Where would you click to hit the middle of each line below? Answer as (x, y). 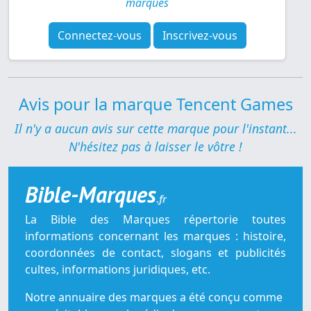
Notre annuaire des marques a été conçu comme (154, 297)
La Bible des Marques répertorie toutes (155, 220)
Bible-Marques (91, 195)
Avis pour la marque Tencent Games (155, 104)
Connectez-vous (99, 36)
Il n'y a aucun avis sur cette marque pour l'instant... (155, 129)
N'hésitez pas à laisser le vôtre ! (155, 147)
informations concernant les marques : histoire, (155, 236)
